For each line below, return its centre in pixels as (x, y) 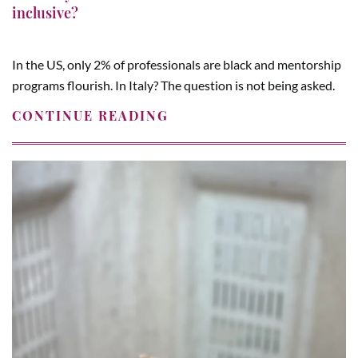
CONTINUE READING (90, 116)
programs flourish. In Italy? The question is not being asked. (173, 86)
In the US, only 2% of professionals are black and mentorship (177, 65)
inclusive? (45, 13)
